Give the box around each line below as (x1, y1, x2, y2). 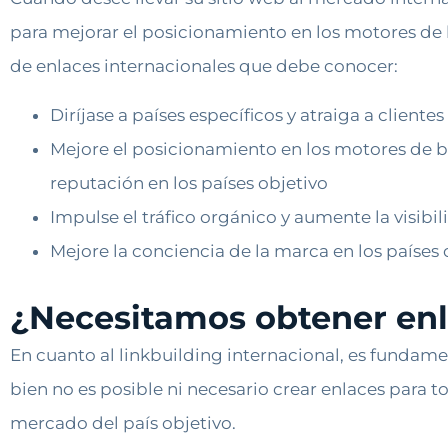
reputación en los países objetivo (50, 172, 328, 193)
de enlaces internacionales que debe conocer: (10, 56, 398, 77)
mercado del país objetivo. (10, 412, 236, 433)
